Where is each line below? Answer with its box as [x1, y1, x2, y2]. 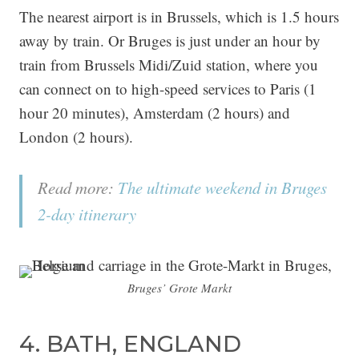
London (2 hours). [19, 126, 133, 147]
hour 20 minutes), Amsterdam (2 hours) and [19, 102, 290, 123]
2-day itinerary [38, 202, 136, 225]
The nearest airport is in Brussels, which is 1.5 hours [19, 6, 339, 26]
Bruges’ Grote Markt [127, 279, 232, 296]
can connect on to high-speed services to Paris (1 [19, 78, 317, 99]
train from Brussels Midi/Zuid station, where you [19, 54, 318, 75]
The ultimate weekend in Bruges [118, 175, 327, 199]
